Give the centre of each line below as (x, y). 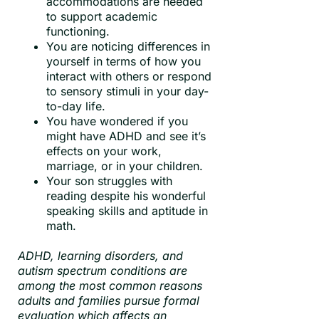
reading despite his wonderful (126, 195)
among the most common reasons (110, 285)
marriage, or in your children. (125, 166)
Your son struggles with (109, 181)
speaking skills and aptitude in (127, 210)
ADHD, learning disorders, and (100, 255)
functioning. (78, 31)
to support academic (102, 16)
